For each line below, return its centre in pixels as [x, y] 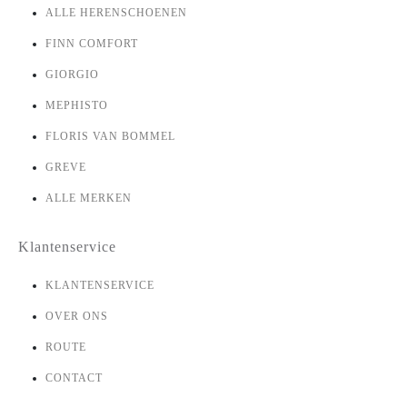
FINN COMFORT [91, 43]
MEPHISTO [76, 105]
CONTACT [74, 378]
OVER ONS [76, 317]
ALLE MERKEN [88, 198]
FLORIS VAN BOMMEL [110, 136]
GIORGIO [72, 74]
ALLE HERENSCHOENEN [116, 12]
